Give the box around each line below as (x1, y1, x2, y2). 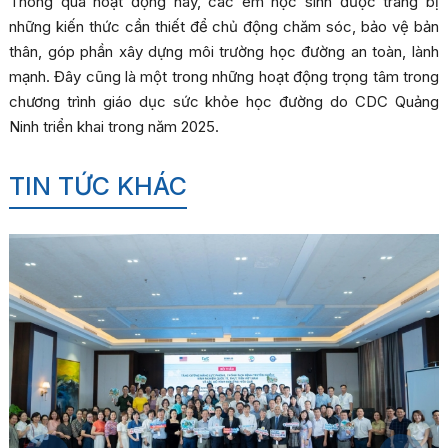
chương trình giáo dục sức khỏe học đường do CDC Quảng (8, 92, 440, 111)
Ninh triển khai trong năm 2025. (8, 117, 219, 136)
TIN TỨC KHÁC (8, 171, 187, 201)
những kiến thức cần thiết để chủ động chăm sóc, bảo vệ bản (8, 17, 440, 36)
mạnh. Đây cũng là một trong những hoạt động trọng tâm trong (8, 67, 440, 86)
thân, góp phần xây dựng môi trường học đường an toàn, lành (8, 42, 440, 61)
